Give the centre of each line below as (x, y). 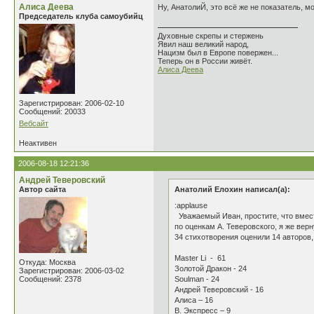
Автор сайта (42, 189)
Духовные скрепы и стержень (211, 36)
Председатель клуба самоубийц (81, 16)
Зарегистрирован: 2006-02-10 (71, 103)
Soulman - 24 (197, 279)
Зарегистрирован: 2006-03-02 (71, 271)
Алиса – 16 (194, 300)
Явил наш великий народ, (203, 44)
